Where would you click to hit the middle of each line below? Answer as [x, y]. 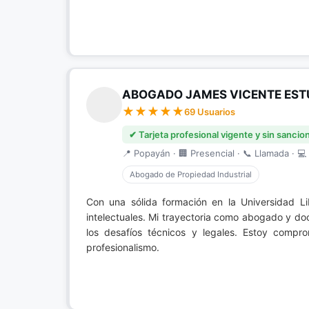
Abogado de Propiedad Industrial [191, 175]
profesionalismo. [123, 247]
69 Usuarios [210, 112]
